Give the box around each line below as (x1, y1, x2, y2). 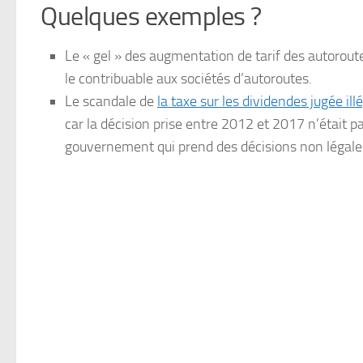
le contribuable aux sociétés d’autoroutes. (65, 70, 312, 88)
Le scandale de (65, 92, 157, 110)
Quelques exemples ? (41, 2, 262, 32)
